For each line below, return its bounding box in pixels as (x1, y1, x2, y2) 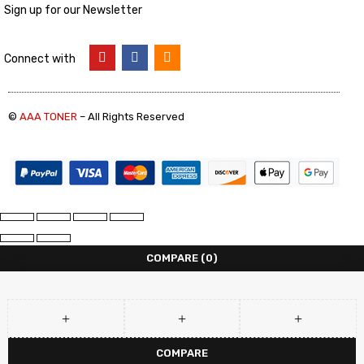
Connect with (4, 52, 76, 66)
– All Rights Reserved (77, 110, 184, 123)
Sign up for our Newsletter (4, 3, 142, 17)
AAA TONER (19, 110, 77, 123)
